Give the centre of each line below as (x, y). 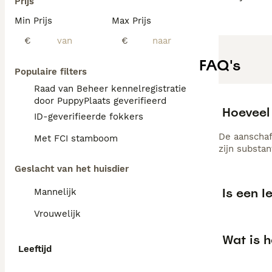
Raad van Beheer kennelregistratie (110, 89)
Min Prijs (33, 21)
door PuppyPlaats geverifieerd (100, 101)
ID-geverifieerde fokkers (89, 117)
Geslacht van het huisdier (72, 169)
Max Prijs (131, 21)
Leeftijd (35, 249)
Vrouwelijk (57, 214)
